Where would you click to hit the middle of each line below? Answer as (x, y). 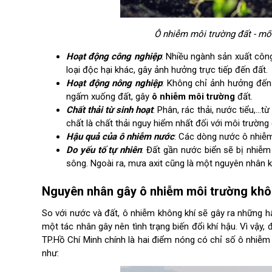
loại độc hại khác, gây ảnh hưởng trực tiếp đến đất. (167, 70)
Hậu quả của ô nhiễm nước (120, 137)
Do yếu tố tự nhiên (104, 150)
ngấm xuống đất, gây (109, 97)
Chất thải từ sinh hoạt (110, 110)
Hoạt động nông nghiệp (114, 83)
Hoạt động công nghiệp (114, 56)
